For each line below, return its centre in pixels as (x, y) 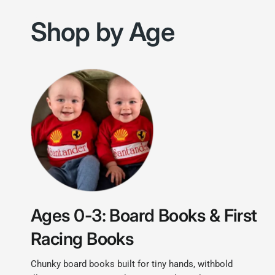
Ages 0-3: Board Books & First (144, 216)
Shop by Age (103, 32)
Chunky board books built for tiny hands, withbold (132, 264)
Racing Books (82, 239)
